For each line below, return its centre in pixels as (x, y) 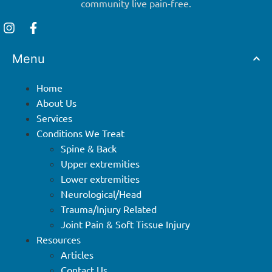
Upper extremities (100, 163)
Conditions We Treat (80, 133)
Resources (59, 239)
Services (54, 117)
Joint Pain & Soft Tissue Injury (125, 224)
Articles (77, 254)
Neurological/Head (101, 193)
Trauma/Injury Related (109, 209)
